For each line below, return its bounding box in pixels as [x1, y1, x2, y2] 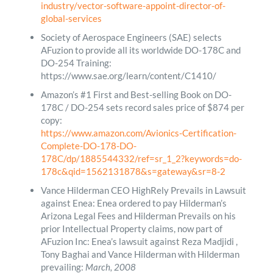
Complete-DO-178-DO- [40, 140, 136, 151]
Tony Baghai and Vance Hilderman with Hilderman [40, 248, 239, 260]
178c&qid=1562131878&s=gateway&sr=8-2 [40, 165, 225, 177]
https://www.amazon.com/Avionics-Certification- [40, 127, 236, 138]
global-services [40, 12, 102, 24]
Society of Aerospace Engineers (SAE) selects [40, 31, 222, 43]
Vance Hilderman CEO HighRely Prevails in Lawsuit [40, 184, 246, 196]
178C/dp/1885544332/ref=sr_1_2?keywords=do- [40, 152, 242, 164]
